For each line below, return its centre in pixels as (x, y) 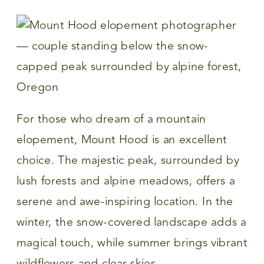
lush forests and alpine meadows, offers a (126, 181)
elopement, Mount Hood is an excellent (122, 140)
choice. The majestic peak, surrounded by (128, 160)
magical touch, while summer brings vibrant (132, 243)
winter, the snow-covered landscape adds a (132, 222)
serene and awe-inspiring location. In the (125, 202)
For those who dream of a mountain (111, 119)
